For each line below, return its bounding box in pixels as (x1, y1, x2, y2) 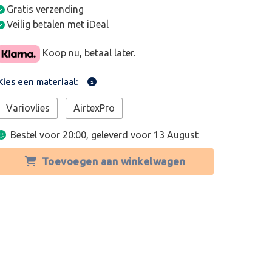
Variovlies (6, 103, 50, 114)
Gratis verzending (7, 4, 84, 15)
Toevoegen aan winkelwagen (41, 155, 186, 167)
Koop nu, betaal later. (39, 47, 135, 58)
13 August (154, 129, 199, 140)
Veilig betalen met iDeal (7, 19, 109, 30)
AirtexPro (73, 103, 115, 114)
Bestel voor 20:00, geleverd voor (10, 129, 154, 140)
